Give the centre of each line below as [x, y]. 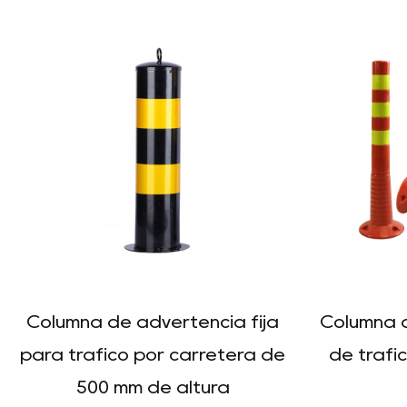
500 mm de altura [153, 387]
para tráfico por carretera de [153, 354]
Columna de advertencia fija [153, 322]
